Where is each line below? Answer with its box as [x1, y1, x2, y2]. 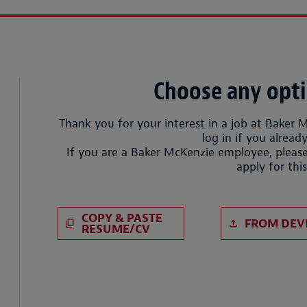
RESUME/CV [81, 221, 150, 236]
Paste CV [94, 206, 146, 223]
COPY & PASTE [81, 210, 162, 225]
